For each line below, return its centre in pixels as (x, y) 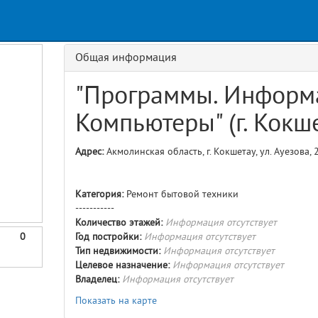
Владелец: (97, 279)
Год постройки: (108, 237)
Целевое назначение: (122, 265)
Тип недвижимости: (117, 251)
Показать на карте (116, 301)
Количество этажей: (119, 223)
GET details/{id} (55, 22)
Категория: (99, 194)
